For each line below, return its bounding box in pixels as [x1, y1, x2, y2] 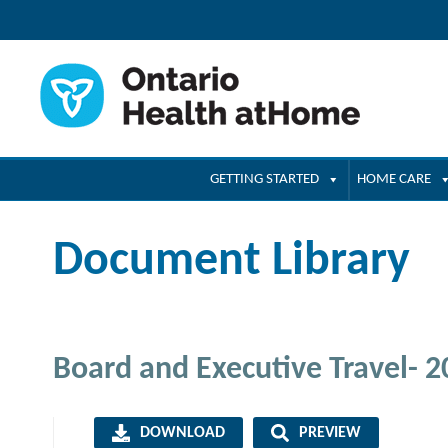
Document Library [52, 238, 410, 287]
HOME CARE [357, 172, 431, 188]
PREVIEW [298, 424, 361, 441]
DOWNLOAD [139, 424, 225, 441]
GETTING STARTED [210, 172, 319, 188]
